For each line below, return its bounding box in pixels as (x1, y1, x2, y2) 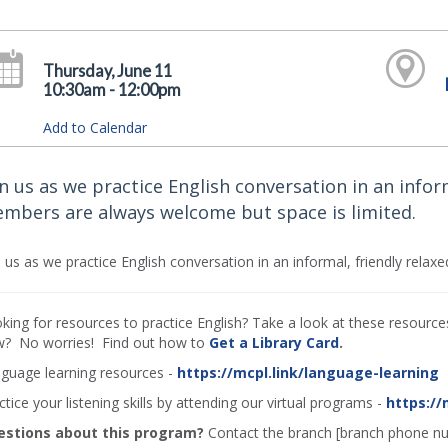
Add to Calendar (43, 118, 148, 137)
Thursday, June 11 (43, 61, 173, 80)
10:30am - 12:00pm (43, 80, 182, 99)
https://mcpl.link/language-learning (176, 363, 439, 383)
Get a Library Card (208, 333, 339, 353)
